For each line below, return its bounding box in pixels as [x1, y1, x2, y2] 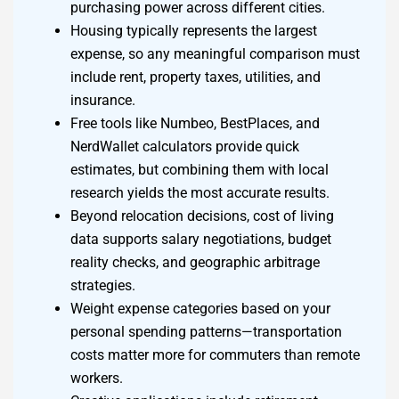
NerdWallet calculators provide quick [70, 138, 299, 156]
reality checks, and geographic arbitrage [70, 254, 320, 272]
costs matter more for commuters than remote [70, 346, 360, 364]
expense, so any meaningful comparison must [70, 45, 360, 63]
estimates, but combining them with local [70, 161, 329, 179]
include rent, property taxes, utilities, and [70, 69, 321, 86]
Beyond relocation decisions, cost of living [70, 208, 334, 225]
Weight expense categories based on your [70, 300, 330, 318]
